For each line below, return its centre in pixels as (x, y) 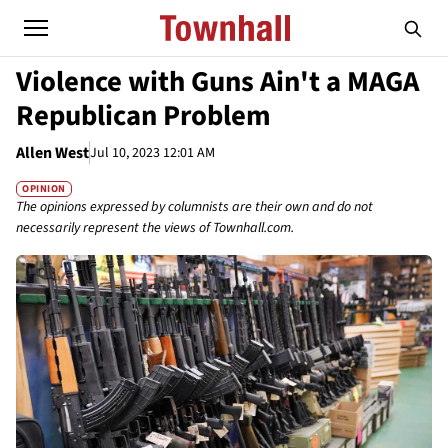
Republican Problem (143, 116)
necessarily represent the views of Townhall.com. (155, 228)
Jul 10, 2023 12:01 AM (152, 152)
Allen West (52, 153)
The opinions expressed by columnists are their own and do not (194, 207)
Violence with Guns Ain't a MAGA (217, 82)
